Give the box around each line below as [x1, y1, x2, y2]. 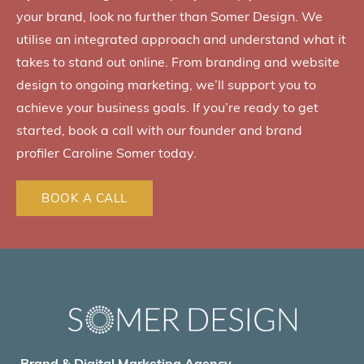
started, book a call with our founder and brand [16, 122, 302, 139]
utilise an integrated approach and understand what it [16, 31, 346, 48]
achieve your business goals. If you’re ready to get [16, 99, 318, 116]
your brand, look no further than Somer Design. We [16, 8, 323, 25]
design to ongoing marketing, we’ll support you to [16, 76, 316, 93]
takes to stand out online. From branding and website [16, 54, 340, 71]
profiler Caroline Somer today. [16, 145, 197, 162]
